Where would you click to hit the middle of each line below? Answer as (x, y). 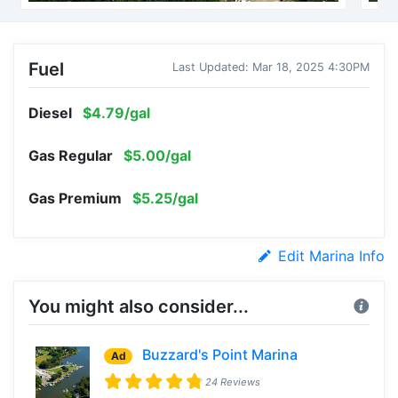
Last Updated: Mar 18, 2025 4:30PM (271, 67)
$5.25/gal (163, 198)
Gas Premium (75, 198)
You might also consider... (139, 306)
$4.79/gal (115, 112)
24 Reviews (233, 382)
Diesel (50, 112)
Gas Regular (71, 155)
